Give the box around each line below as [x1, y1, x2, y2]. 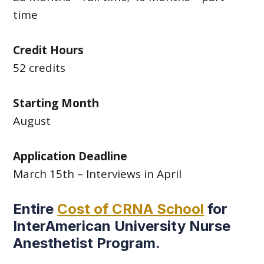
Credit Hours [13, 42, 84, 58]
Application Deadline [13, 148, 128, 164]
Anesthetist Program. [13, 235, 161, 252]
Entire [13, 200, 58, 217]
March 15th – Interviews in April [13, 166, 182, 181]
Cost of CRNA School [57, 200, 204, 217]
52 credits [13, 60, 66, 75]
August [13, 113, 51, 128]
